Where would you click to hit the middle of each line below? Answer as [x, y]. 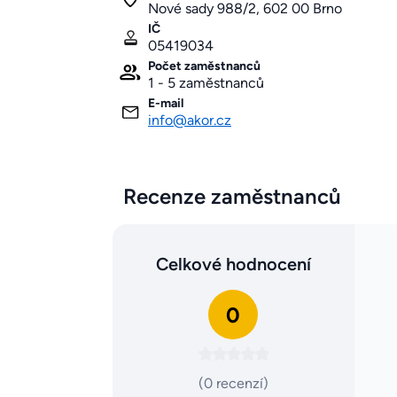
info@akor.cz [190, 121]
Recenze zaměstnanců [232, 197]
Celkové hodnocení [233, 265]
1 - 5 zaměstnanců [206, 83]
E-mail [166, 104]
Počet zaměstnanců [204, 66]
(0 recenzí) [233, 384]
